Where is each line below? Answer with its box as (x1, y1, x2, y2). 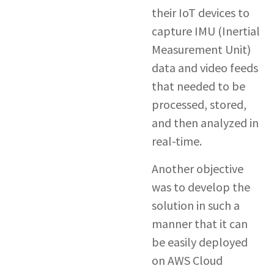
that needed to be (151, 78, 245, 94)
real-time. (151, 133, 204, 149)
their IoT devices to (151, 5, 250, 21)
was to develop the (151, 179, 250, 194)
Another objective (151, 160, 243, 176)
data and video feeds (151, 60, 258, 76)
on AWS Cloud (151, 252, 223, 268)
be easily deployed (151, 234, 248, 250)
